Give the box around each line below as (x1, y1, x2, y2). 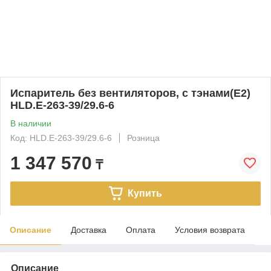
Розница (127, 132, 160, 143)
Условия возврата (175, 224, 245, 235)
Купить (127, 188, 162, 198)
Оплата (126, 224, 155, 235)
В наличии (10, 118, 51, 128)
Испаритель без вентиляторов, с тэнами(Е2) (10, 87, 250, 99)
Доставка (71, 224, 106, 235)
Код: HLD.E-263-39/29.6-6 (10, 132, 112, 143)
